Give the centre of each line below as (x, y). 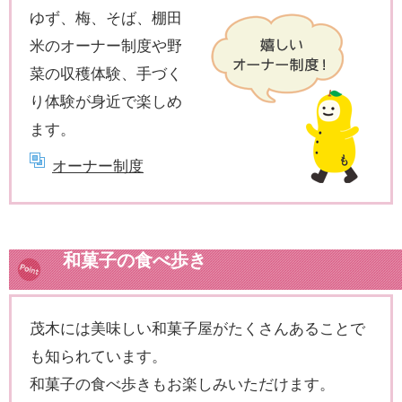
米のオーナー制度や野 (106, 45)
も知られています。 (98, 356)
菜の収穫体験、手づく (106, 73)
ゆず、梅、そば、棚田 (106, 17)
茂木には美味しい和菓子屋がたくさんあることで (197, 328)
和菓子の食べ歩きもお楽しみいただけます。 (182, 384)
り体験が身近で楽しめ (106, 101)
